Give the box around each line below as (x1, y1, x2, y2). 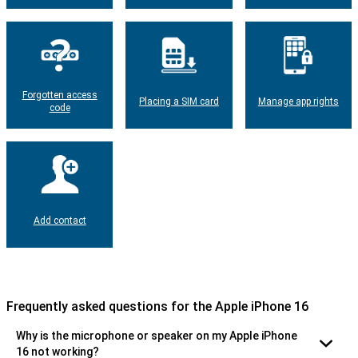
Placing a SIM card (138, 95, 219, 107)
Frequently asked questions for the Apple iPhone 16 (6, 298, 308, 314)
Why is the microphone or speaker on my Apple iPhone (16, 328, 297, 342)
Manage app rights (257, 95, 339, 107)
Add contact (33, 215, 86, 227)
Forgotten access (22, 89, 97, 101)
